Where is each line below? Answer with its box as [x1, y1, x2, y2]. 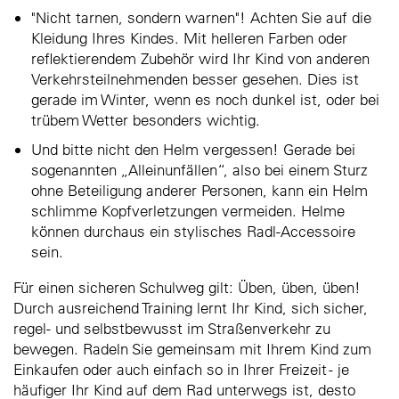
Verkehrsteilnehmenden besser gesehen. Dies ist [31, 69, 359, 88]
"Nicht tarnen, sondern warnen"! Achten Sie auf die [31, 7, 371, 27]
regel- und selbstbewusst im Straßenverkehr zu [13, 318, 330, 338]
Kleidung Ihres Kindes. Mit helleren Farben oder [31, 28, 347, 47]
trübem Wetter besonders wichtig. [31, 110, 260, 129]
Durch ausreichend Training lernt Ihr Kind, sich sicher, [13, 297, 368, 317]
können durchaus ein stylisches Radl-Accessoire [31, 221, 355, 240]
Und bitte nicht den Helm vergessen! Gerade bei [31, 139, 355, 159]
